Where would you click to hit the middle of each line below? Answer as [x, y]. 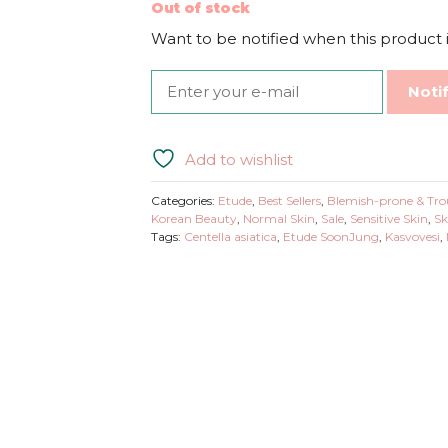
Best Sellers [289, 200]
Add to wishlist [238, 159]
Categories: [184, 200]
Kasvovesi [412, 236]
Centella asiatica [230, 236]
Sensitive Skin [388, 218]
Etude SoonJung [330, 236]
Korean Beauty [193, 218]
